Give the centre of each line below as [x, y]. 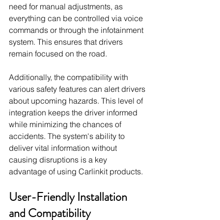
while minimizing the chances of [66, 124]
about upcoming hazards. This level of [77, 100]
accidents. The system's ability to [68, 136]
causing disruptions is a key [59, 159]
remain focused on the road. [58, 53]
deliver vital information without [64, 148]
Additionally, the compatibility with [69, 77]
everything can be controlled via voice [77, 18]
